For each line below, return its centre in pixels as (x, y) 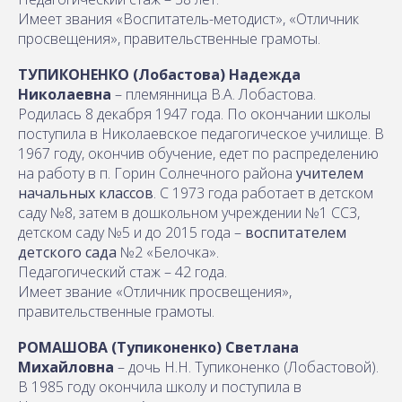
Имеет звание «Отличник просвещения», (155, 291)
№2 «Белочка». (168, 252)
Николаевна (66, 94)
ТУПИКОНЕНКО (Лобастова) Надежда (159, 74)
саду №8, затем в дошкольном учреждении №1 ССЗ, (189, 212)
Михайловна (68, 367)
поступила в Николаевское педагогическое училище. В (201, 133)
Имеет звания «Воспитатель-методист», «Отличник (188, 18)
